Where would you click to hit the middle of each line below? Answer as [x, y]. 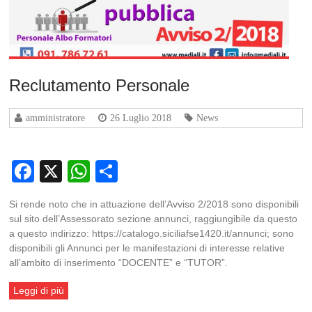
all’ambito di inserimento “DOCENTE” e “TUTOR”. [119, 262]
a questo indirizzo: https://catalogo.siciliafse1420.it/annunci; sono [152, 233]
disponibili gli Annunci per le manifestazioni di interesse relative [147, 248]
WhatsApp [142, 171]
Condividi [164, 171]
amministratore [56, 117]
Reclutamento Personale [100, 85]
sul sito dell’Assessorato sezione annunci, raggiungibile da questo [154, 218]
